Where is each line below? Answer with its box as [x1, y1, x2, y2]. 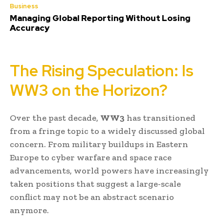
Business [10, 1, 38, 10]
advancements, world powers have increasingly [10, 165, 209, 176]
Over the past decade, [10, 112, 100, 123]
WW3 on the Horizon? [10, 79, 168, 101]
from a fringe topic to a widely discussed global [10, 125, 205, 136]
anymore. [10, 204, 49, 216]
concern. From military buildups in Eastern [10, 138, 188, 150]
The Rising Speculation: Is [10, 60, 194, 81]
